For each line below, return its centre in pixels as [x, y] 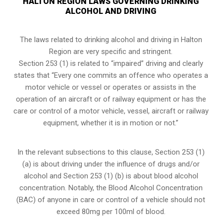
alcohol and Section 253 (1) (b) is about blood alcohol [111, 176]
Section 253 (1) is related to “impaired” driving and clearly [111, 63]
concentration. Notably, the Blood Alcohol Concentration [111, 188]
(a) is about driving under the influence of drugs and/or [111, 164]
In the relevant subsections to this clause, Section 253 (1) [111, 152]
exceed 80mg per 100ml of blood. [111, 211]
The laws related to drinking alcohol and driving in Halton [111, 39]
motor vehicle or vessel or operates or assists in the [111, 87]
